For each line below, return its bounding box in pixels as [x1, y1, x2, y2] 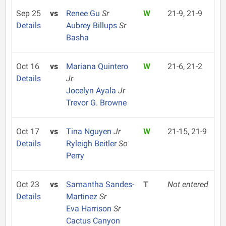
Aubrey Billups [66, 21, 119, 30]
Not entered [167, 180, 208, 189]
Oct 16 [16, 62, 39, 71]
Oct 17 [16, 127, 39, 136]
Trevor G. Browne [66, 98, 127, 107]
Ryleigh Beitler [66, 139, 119, 148]
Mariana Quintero [66, 62, 128, 71]
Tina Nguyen [66, 127, 114, 136]
